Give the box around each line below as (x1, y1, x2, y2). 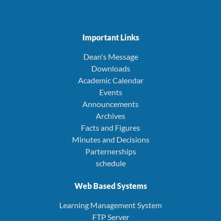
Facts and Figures (81, 122, 140, 132)
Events (99, 87, 122, 97)
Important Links (82, 32, 139, 42)
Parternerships (85, 146, 136, 156)
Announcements (82, 99, 139, 109)
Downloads (91, 63, 130, 73)
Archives (96, 110, 125, 120)
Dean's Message (83, 51, 138, 61)
